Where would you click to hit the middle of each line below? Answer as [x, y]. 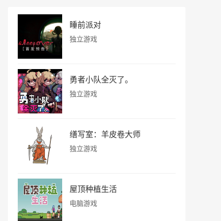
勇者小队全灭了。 [101, 79]
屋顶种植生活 [93, 189]
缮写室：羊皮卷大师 [105, 134]
